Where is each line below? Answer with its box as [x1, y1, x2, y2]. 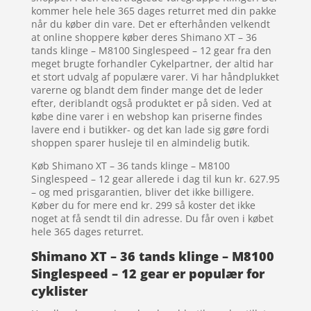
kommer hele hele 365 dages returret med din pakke [31, 4, 276, 18]
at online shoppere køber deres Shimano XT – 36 [31, 31, 257, 44]
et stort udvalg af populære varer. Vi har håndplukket [31, 70, 279, 84]
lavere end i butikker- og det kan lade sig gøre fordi [31, 123, 269, 137]
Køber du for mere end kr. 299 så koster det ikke [31, 199, 255, 212]
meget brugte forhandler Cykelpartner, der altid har [31, 57, 274, 71]
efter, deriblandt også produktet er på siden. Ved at [31, 96, 271, 110]
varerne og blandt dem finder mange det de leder [31, 83, 263, 97]
